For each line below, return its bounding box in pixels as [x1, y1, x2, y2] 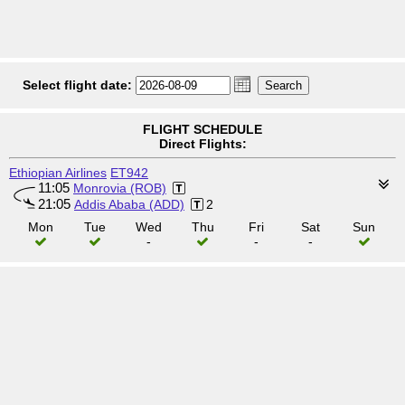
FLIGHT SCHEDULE [143, 122, 262, 137]
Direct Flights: [158, 137, 247, 151]
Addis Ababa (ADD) [74, 197, 184, 212]
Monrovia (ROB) [73, 181, 166, 195]
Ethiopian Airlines [9, 165, 107, 180]
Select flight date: [23, 78, 132, 92]
